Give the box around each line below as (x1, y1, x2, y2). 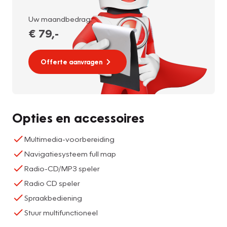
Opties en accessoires (12, 109, 145, 126)
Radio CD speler (24, 178, 80, 187)
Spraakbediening (24, 193, 82, 202)
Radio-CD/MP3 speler (24, 163, 100, 173)
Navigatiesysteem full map (24, 148, 116, 158)
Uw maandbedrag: (28, 14, 92, 23)
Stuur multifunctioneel (24, 207, 98, 217)
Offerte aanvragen (41, 57, 102, 66)
